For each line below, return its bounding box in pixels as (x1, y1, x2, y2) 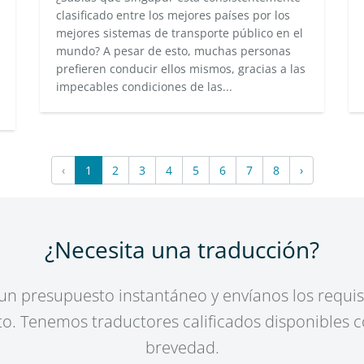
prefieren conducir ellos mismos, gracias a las (56, 61, 305, 76)
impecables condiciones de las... (56, 79, 232, 94)
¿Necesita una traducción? (45, 234, 319, 265)
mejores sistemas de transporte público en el (56, 25, 303, 41)
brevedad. (145, 336, 219, 358)
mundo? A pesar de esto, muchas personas (56, 43, 291, 58)
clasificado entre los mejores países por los (56, 7, 290, 23)
